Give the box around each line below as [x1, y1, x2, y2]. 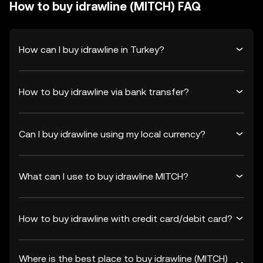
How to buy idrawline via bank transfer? [19, 86, 189, 97]
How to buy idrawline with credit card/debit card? [19, 213, 232, 224]
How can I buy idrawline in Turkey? [19, 43, 164, 55]
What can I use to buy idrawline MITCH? [19, 170, 188, 182]
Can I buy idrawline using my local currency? [19, 128, 205, 140]
